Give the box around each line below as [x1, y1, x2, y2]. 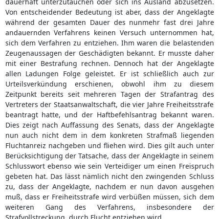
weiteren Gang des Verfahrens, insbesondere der [5, 202, 214, 212]
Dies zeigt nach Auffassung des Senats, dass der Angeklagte [5, 120, 214, 130]
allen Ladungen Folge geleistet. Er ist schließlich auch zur [5, 68, 214, 78]
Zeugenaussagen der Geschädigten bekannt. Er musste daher [5, 48, 214, 58]
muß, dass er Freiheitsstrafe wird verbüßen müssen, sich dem [5, 192, 214, 201]
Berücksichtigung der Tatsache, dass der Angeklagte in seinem [5, 151, 214, 160]
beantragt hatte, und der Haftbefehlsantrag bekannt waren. [5, 109, 214, 119]
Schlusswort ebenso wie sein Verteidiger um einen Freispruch [5, 161, 214, 171]
